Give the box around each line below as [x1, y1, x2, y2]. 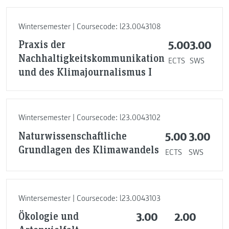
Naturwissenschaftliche [18, 128, 127, 142]
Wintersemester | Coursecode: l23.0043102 [18, 112, 161, 123]
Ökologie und [18, 209, 79, 223]
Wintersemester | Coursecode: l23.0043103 [18, 193, 161, 203]
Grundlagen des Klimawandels [18, 142, 159, 156]
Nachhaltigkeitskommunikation [18, 51, 165, 65]
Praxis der [18, 37, 65, 51]
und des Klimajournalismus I [18, 65, 152, 79]
